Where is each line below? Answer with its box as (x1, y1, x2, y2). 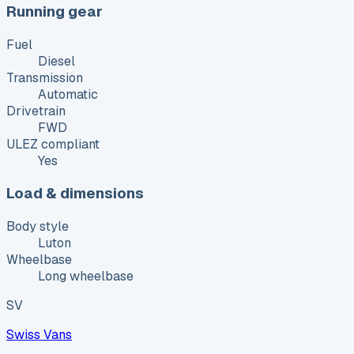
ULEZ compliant (6, 135, 100, 153)
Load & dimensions (6, 183, 144, 204)
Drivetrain (6, 102, 66, 119)
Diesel (38, 52, 75, 70)
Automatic (38, 85, 98, 103)
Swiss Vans (6, 326, 72, 344)
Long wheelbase (38, 268, 134, 285)
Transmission (6, 69, 83, 86)
